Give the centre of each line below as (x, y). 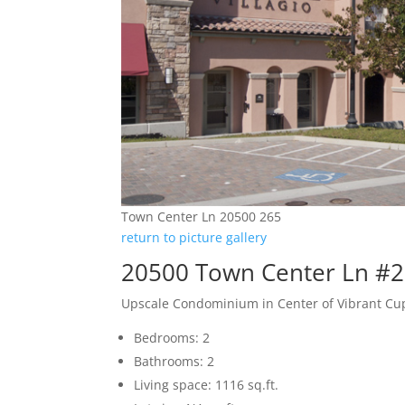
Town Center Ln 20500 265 (202, 216)
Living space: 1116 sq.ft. (207, 384)
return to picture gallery (194, 237)
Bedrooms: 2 (172, 337)
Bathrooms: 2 (174, 361)
